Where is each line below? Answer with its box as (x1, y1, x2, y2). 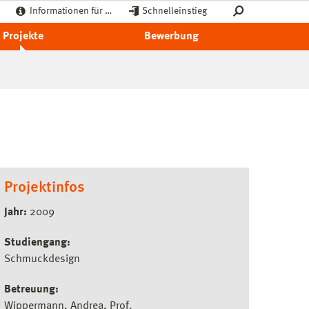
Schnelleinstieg (142, 6, 207, 16)
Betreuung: (4, 284, 59, 295)
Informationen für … (30, 6, 112, 16)
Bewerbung (143, 31, 199, 42)
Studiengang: (4, 237, 70, 248)
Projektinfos (4, 180, 85, 195)
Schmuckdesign (4, 254, 80, 265)
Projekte (2, 31, 43, 42)
